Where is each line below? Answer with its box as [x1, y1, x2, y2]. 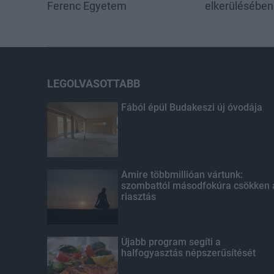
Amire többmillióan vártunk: [120, 168, 243, 180]
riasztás [120, 190, 156, 202]
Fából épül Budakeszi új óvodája [120, 101, 262, 113]
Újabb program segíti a [120, 235, 221, 248]
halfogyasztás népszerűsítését [120, 246, 256, 259]
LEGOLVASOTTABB [47, 76, 140, 90]
